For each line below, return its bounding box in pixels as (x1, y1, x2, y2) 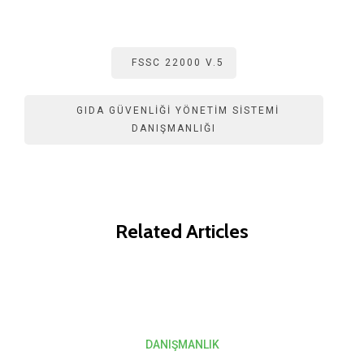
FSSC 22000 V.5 (132, 57, 224, 69)
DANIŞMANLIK (145, 337, 219, 351)
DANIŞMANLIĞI (132, 122, 216, 134)
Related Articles (115, 219, 249, 243)
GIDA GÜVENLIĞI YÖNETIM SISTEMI (76, 105, 279, 117)
